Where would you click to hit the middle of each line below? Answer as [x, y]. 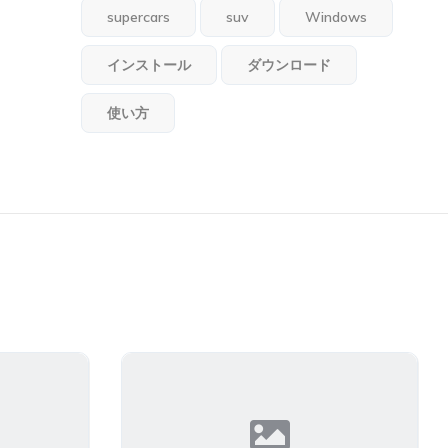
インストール [149, 64]
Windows [336, 16]
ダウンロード [289, 64]
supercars [139, 16]
